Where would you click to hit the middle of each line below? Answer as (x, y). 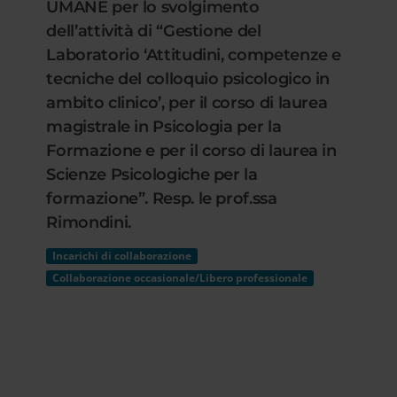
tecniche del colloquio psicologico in (188, 79)
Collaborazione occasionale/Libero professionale (180, 278)
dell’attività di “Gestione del (154, 31)
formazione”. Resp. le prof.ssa (162, 198)
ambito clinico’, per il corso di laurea (187, 103)
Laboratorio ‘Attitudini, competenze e (194, 55)
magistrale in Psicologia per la (164, 127)
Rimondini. (89, 222)
